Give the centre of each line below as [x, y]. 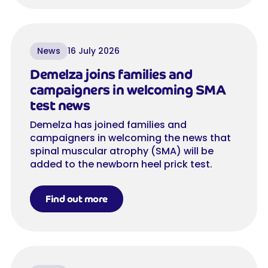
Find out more [77, 199]
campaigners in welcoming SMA [128, 90]
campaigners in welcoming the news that [130, 138]
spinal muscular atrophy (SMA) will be [122, 151]
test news [60, 106]
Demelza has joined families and [108, 125]
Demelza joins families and [111, 75]
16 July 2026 [94, 51]
